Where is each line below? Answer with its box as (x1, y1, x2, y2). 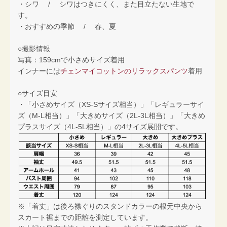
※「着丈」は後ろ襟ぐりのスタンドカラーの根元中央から (18, 202, 202, 210)
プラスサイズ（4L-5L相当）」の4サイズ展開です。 (18, 122, 182, 131)
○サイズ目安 (18, 89, 57, 97)
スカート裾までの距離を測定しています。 (18, 213, 153, 221)
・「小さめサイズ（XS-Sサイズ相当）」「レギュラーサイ (18, 100, 204, 108)
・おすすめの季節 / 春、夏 (18, 22, 116, 30)
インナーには (18, 66, 60, 75)
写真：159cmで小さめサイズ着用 (18, 55, 125, 64)
